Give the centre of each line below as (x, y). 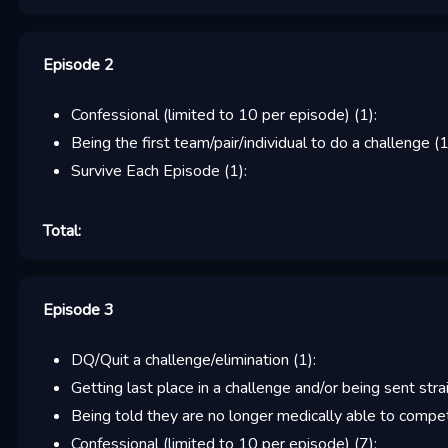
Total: (61, 231)
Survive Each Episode (145, 171)
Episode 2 (78, 65)
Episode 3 (78, 310)
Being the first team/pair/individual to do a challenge (250, 143)
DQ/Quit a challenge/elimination (179, 360)
